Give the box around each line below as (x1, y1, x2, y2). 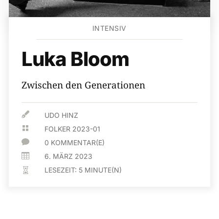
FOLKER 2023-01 (44, 125, 101, 133)
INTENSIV (92, 24, 127, 32)
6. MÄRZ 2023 (44, 152, 93, 160)
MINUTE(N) (85, 166, 122, 174)
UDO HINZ (44, 111, 79, 119)
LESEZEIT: (44, 166, 79, 174)
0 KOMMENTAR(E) (44, 138, 105, 147)
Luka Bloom (22, 47, 129, 71)
